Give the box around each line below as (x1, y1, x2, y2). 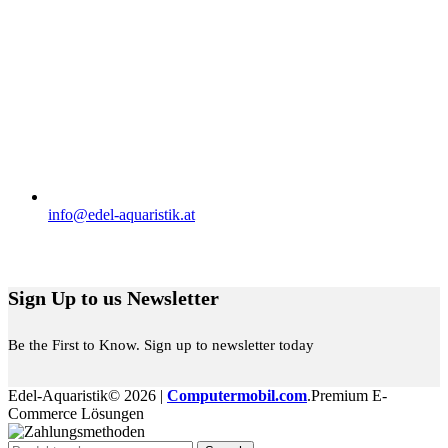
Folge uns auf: (8, 242, 98, 260)
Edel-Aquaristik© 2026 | (8, 386, 167, 404)
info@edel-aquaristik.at (48, 205, 195, 223)
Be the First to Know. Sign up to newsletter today (8, 336, 314, 353)
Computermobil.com (167, 386, 307, 404)
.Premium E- (307, 386, 387, 404)
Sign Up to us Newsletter (8, 287, 219, 310)
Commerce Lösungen (8, 404, 144, 422)
